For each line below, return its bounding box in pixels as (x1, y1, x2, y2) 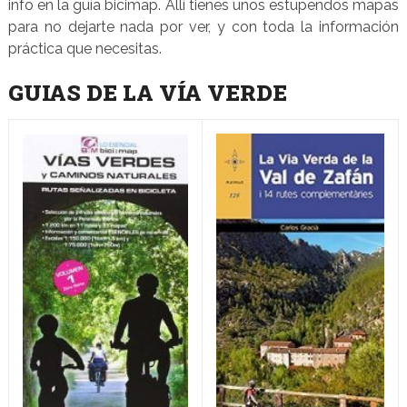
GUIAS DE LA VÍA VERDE (7, 78, 287, 108)
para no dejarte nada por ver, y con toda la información (7, 18, 400, 36)
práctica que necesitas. (7, 40, 162, 58)
